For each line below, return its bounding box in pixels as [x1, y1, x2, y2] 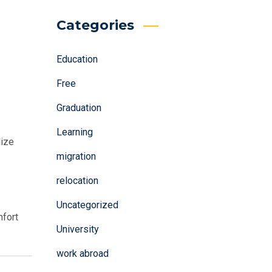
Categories [56, 17, 134, 34]
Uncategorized [56, 199, 118, 211]
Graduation [56, 102, 101, 114]
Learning [56, 126, 93, 138]
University [56, 223, 99, 236]
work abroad [56, 248, 109, 260]
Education [56, 53, 98, 66]
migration [56, 151, 96, 163]
